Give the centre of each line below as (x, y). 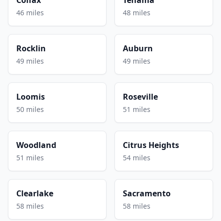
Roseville (140, 96)
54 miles (137, 157)
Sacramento (147, 193)
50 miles (30, 109)
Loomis (31, 96)
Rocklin (31, 48)
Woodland (36, 145)
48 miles (137, 12)
